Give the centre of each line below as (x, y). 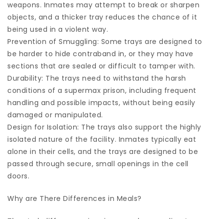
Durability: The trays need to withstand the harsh (97, 78)
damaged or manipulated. (55, 115)
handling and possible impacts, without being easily (101, 103)
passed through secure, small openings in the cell (98, 164)
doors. (18, 176)
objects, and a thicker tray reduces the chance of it (102, 17)
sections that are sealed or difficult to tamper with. (101, 66)
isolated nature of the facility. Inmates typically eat (102, 140)
